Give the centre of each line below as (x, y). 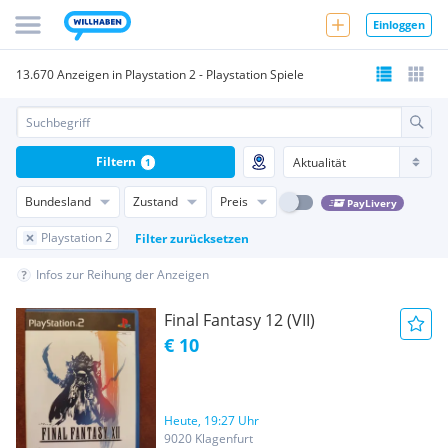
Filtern (115, 161)
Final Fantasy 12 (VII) (239, 320)
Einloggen (399, 24)
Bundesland (58, 201)
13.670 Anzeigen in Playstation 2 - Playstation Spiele (160, 74)
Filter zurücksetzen (192, 238)
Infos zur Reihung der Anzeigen (122, 274)
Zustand (155, 201)
